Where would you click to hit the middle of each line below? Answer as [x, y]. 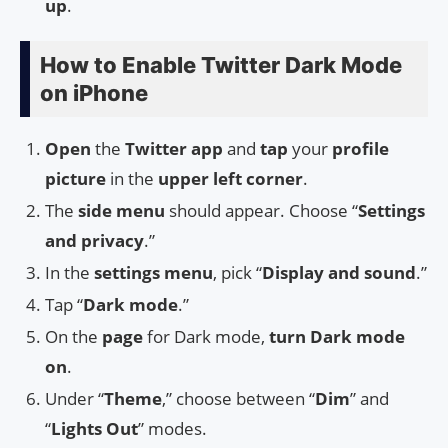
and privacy [94, 241]
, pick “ [237, 273]
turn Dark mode [337, 337]
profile [360, 149]
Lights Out [94, 429]
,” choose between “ [238, 399]
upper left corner [230, 179]
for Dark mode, [206, 337]
